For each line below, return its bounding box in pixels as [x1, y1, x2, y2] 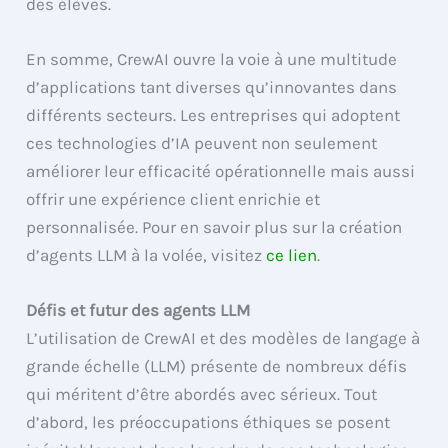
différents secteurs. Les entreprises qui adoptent [26, 105, 401, 126]
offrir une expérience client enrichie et [26, 189, 321, 210]
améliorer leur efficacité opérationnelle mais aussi [26, 161, 416, 182]
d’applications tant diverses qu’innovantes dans [26, 77, 398, 98]
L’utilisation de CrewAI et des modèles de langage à [26, 328, 421, 349]
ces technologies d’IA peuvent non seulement [26, 133, 378, 154]
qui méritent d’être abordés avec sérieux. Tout [26, 384, 378, 405]
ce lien [266, 245, 318, 266]
